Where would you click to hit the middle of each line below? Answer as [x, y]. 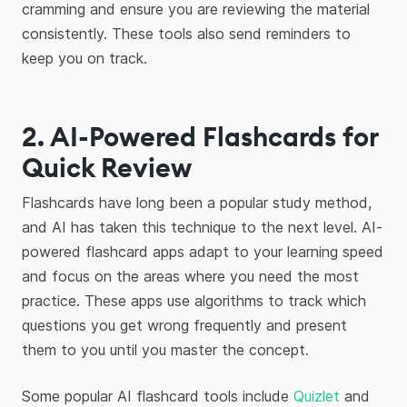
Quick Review [107, 168]
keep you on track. [87, 58]
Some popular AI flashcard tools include [158, 396]
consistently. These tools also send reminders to [186, 34]
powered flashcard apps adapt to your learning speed [203, 252]
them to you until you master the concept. [165, 350]
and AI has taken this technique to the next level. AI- [202, 227]
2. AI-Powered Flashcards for [200, 137]
